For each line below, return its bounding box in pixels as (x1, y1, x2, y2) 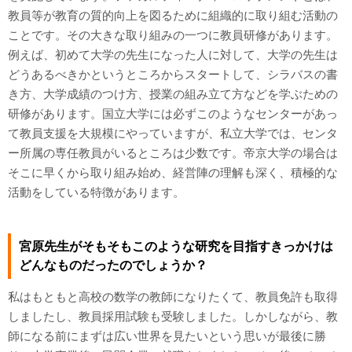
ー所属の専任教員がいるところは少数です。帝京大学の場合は (8, 146, 338, 159)
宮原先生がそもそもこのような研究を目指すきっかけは (19, 240, 333, 253)
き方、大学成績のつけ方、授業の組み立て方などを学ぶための (8, 87, 338, 101)
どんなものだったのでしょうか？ (19, 258, 207, 272)
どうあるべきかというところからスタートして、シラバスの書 (8, 68, 338, 81)
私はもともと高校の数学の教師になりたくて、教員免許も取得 (8, 290, 338, 303)
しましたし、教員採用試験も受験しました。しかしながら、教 (8, 310, 338, 323)
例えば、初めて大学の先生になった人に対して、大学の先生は (8, 48, 338, 61)
